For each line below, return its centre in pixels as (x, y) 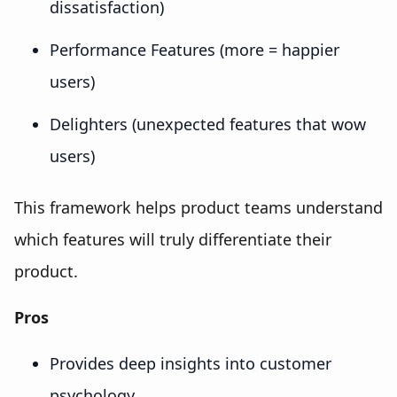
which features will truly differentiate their (173, 240)
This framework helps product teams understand (198, 208)
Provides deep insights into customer (191, 364)
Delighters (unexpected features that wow (208, 125)
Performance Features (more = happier (195, 50)
